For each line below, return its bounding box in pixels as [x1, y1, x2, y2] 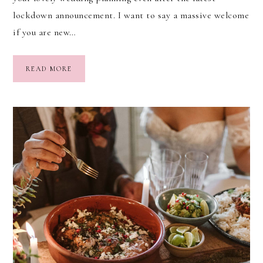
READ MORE [26, 64, 72, 73]
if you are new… [13, 26, 76, 38]
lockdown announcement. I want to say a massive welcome [13, 9, 249, 21]
